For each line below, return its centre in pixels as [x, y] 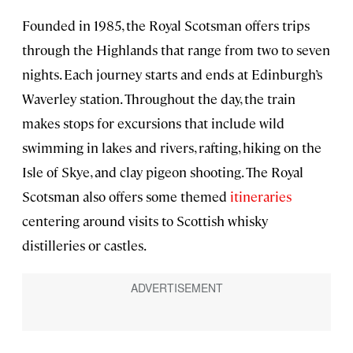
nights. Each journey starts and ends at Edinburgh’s [172, 74]
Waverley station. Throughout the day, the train [159, 99]
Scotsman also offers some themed [126, 197]
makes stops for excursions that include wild [153, 123]
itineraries [261, 197]
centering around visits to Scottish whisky [145, 221]
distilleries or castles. [84, 245]
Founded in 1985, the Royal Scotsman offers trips [166, 26]
